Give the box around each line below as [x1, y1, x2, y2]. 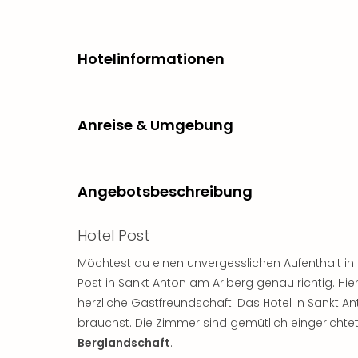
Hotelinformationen [78, 48, 225, 69]
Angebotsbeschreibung [78, 181, 253, 201]
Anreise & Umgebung [78, 114, 233, 135]
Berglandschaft [78, 334, 170, 351]
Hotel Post [78, 225, 149, 245]
